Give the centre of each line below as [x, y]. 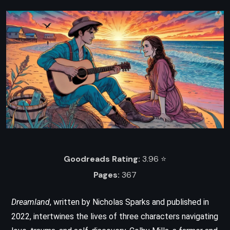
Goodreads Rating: [102, 159]
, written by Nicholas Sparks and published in [129, 202]
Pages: [107, 175]
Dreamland [31, 202]
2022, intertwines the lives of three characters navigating [115, 216]
